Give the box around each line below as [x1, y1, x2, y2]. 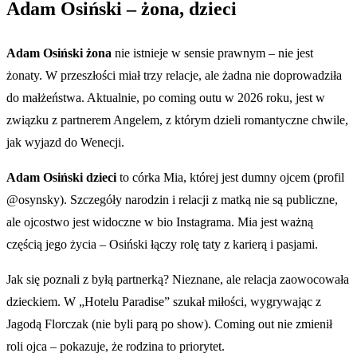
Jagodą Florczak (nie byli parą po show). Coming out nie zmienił [6, 316, 332, 331]
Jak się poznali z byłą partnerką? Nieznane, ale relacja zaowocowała [6, 272, 349, 286]
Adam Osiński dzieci [6, 170, 116, 184]
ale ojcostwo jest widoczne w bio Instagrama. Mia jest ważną [6, 214, 313, 229]
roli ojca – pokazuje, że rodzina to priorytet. [6, 339, 225, 353]
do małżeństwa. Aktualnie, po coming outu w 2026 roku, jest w [6, 90, 325, 104]
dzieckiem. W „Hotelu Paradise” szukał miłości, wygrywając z [6, 294, 321, 308]
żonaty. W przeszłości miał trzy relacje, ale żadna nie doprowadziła [6, 68, 342, 82]
